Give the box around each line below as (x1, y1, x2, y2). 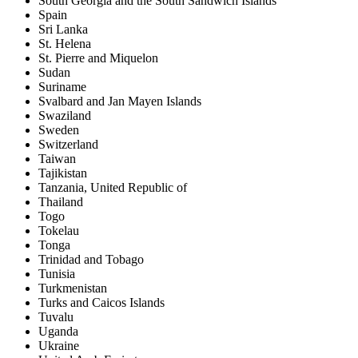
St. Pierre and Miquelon (38, 51, 158, 66)
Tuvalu (38, 310, 74, 324)
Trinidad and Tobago (38, 253, 144, 267)
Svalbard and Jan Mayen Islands (38, 94, 201, 109)
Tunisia (38, 267, 75, 281)
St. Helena (38, 37, 91, 51)
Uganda (38, 324, 78, 339)
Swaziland (38, 109, 91, 123)
